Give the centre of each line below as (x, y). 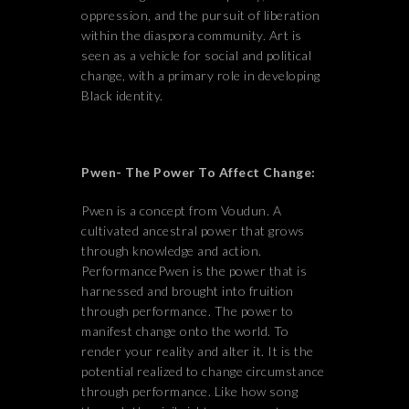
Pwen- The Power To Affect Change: (199, 172)
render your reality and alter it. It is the (198, 351)
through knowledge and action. (172, 251)
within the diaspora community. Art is (192, 35)
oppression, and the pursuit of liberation (201, 15)
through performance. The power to (188, 311)
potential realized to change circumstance (203, 371)
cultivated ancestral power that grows (193, 231)
